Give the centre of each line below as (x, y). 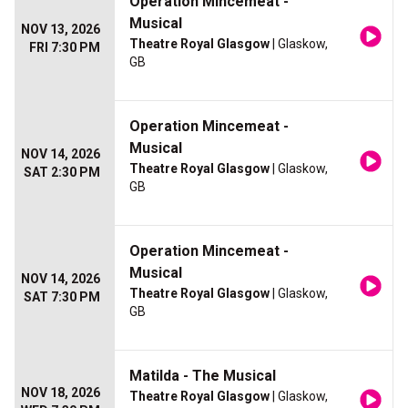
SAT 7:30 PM (62, 297)
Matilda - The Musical (203, 376)
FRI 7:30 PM (65, 47)
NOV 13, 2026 (61, 29)
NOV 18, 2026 (61, 393)
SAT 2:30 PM (62, 172)
